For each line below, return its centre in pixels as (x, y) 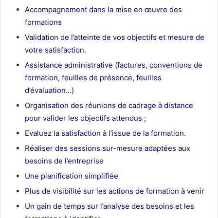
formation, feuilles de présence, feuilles (93, 78)
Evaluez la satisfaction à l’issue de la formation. (105, 133)
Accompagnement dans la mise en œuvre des (103, 10)
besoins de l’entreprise (64, 161)
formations (43, 22)
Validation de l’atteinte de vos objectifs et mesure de (115, 37)
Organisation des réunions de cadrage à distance (109, 106)
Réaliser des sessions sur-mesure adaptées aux (108, 148)
